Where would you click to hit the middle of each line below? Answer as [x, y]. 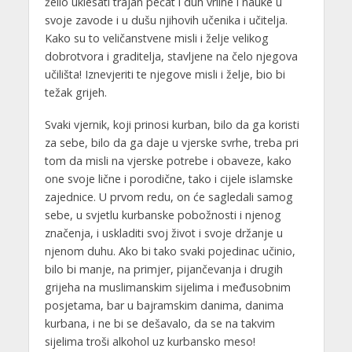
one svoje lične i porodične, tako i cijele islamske [169, 178]
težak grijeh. [75, 92]
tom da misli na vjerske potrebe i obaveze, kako [168, 160]
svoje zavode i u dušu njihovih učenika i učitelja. [166, 20]
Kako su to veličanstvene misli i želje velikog [156, 38]
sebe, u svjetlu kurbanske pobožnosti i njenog [163, 214]
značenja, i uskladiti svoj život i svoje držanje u [163, 233]
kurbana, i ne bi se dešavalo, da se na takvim [159, 323]
